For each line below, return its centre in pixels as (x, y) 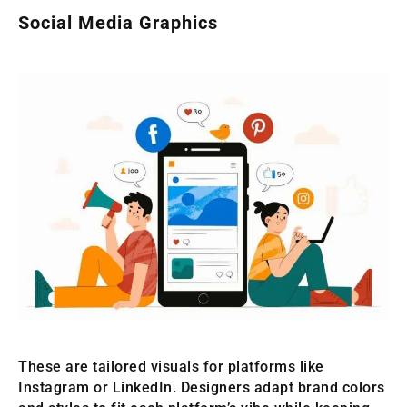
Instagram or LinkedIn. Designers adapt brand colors (202, 388)
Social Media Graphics (118, 23)
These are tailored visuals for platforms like (171, 367)
